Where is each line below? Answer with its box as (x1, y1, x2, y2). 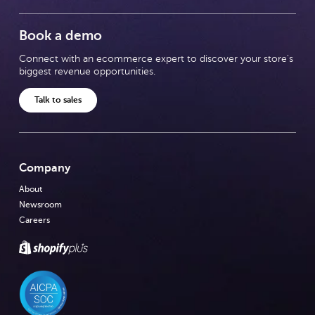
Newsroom (19, 199, 63, 210)
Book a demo (19, 27, 103, 43)
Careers (19, 214, 51, 225)
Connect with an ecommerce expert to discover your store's (19, 53, 294, 64)
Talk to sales (34, 95, 82, 105)
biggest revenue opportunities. (19, 65, 156, 77)
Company (19, 161, 71, 174)
